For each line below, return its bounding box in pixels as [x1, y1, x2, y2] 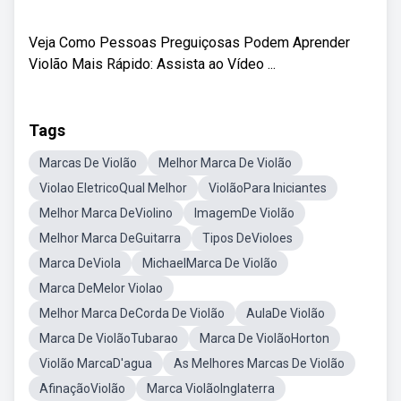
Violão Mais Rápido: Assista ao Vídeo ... [29, 55, 276, 73]
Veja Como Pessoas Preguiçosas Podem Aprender [29, 34, 350, 51]
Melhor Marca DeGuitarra [39, 231, 181, 245]
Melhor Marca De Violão [158, 156, 292, 170]
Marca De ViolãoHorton [200, 331, 329, 346]
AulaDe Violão [246, 306, 325, 320]
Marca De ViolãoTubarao [39, 331, 178, 346]
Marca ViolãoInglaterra [147, 381, 275, 396]
